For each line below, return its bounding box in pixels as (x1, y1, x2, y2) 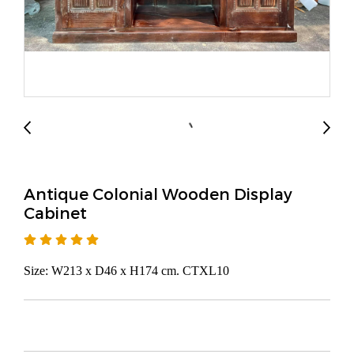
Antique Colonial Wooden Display (24, 184, 292, 203)
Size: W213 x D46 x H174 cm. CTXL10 (24, 264, 229, 277)
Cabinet (24, 203, 87, 222)
